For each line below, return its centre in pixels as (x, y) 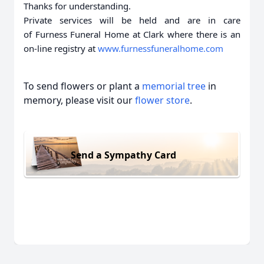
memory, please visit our (79, 100)
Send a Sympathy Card (123, 155)
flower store (162, 100)
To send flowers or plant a (83, 86)
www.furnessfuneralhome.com (161, 48)
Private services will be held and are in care (132, 20)
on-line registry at (61, 48)
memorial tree (174, 86)
